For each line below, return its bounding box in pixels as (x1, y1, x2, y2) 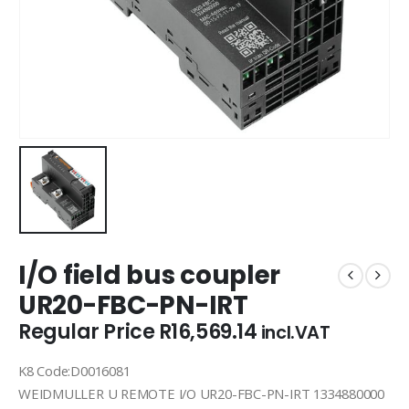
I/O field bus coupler (18, 257, 281, 294)
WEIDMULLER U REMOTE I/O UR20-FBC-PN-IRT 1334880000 (18, 383, 384, 403)
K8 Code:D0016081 (18, 361, 131, 380)
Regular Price (18, 318, 159, 347)
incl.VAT (260, 320, 330, 346)
